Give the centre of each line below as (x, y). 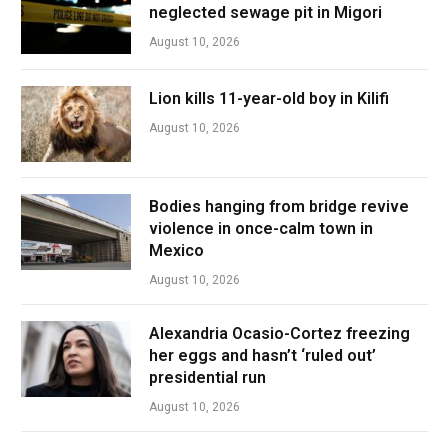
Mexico (176, 250)
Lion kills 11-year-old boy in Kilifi (269, 98)
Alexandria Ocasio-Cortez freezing (279, 333)
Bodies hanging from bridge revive (279, 206)
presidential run (207, 377)
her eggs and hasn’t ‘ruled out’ (262, 355)
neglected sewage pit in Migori (265, 12)
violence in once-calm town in (261, 228)
